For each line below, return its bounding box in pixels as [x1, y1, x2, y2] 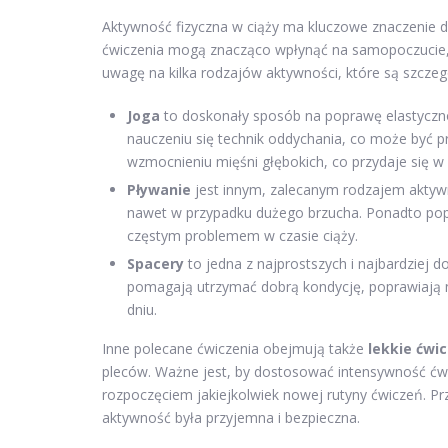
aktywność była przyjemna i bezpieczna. [102, 408, 360, 428]
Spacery [127, 254, 184, 274]
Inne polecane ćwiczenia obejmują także [102, 339, 364, 359]
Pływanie [127, 180, 191, 200]
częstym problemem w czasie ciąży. [127, 226, 358, 246]
